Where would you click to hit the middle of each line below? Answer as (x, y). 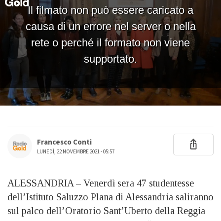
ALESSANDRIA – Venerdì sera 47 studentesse (101, 183)
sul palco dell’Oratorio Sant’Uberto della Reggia (106, 210)
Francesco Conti (64, 142)
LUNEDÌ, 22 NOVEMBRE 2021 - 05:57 (76, 151)
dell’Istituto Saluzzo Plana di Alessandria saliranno (110, 197)
